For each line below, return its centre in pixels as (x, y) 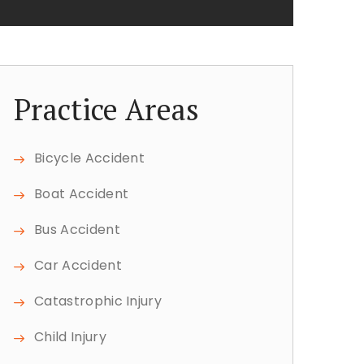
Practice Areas (107, 109)
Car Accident (78, 265)
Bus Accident (77, 230)
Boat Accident (82, 194)
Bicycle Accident (90, 158)
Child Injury (70, 337)
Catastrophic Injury (98, 301)
